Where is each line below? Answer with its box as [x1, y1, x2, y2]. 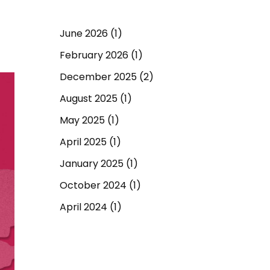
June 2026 [59, 26, 108, 40]
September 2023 [59, 221, 139, 236]
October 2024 [59, 178, 127, 192]
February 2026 [59, 48, 128, 62]
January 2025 [59, 156, 124, 171]
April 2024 [59, 199, 107, 214]
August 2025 [59, 91, 118, 105]
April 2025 [59, 134, 107, 149]
